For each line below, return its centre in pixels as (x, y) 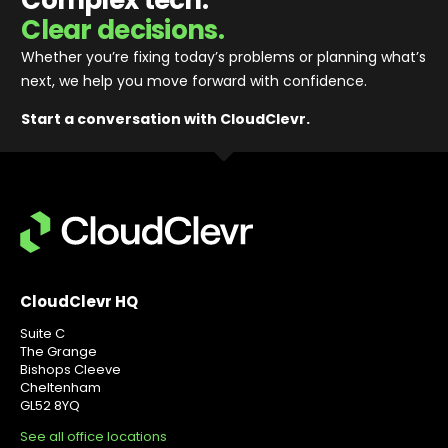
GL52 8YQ (50, 406)
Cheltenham (60, 388)
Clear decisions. (122, 29)
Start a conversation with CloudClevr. (166, 118)
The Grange (58, 352)
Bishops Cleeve (70, 370)
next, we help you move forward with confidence (193, 80)
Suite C (42, 334)
